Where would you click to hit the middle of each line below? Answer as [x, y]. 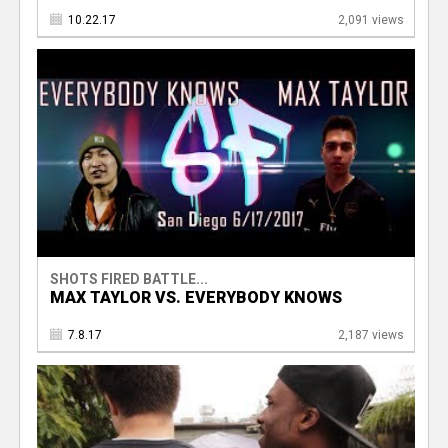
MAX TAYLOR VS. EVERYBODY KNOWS [195, 298]
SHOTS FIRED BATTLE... [128, 279]
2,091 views [370, 19]
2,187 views [370, 335]
